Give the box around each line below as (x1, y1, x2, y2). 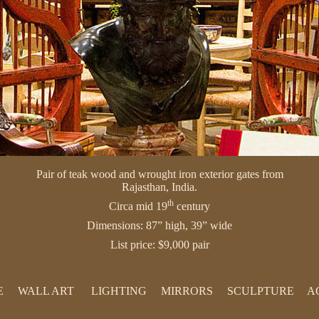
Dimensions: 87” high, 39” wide (87, 219, 232, 231)
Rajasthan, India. (122, 181, 197, 193)
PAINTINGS (18, 303, 73, 314)
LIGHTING (91, 285, 147, 297)
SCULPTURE (227, 285, 294, 297)
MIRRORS (161, 285, 213, 297)
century (174, 200, 210, 212)
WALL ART (18, 285, 74, 297)
